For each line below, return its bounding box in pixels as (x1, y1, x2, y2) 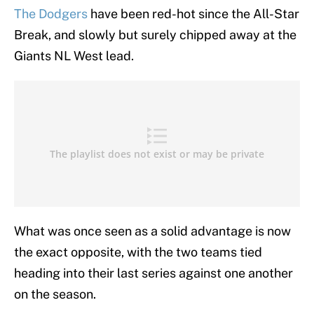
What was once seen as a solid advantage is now (14, 224, 291, 239)
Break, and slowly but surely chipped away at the (14, 27, 296, 43)
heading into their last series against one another (14, 266, 293, 281)
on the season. (14, 287, 96, 302)
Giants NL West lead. (14, 48, 134, 64)
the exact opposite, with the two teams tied (14, 245, 262, 260)
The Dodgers (14, 6, 88, 22)
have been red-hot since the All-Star (88, 6, 299, 22)
